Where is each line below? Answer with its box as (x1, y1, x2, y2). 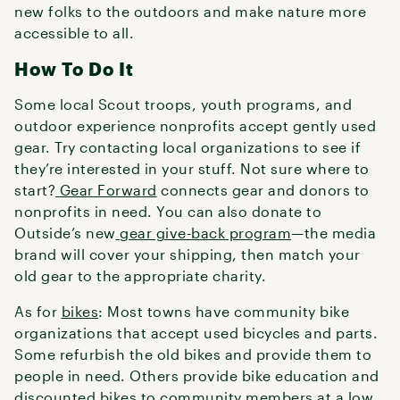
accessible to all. (14, 24, 134, 41)
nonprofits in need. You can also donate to (14, 203, 321, 220)
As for (14, 303, 62, 320)
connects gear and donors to (156, 181, 370, 198)
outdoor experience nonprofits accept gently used (14, 117, 376, 134)
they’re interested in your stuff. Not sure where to (14, 160, 370, 177)
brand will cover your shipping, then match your (14, 246, 361, 262)
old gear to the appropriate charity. (14, 267, 266, 284)
